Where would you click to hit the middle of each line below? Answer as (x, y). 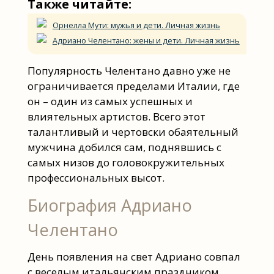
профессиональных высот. (96, 177)
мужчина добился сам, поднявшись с (124, 147)
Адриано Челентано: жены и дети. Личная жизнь (146, 40)
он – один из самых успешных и (110, 101)
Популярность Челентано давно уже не (129, 70)
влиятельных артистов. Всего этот (116, 116)
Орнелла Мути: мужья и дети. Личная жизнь (136, 25)
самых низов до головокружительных (126, 162)
